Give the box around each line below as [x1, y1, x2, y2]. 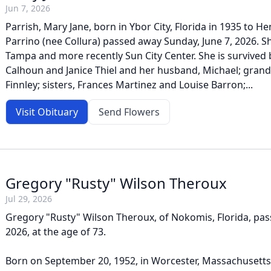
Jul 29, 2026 [5, 193, 52, 204]
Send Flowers [99, 105, 160, 119]
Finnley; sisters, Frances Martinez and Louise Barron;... [5, 78, 253, 91]
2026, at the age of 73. [5, 225, 106, 238]
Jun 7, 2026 [5, 2, 50, 14]
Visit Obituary [16, 105, 78, 119]
